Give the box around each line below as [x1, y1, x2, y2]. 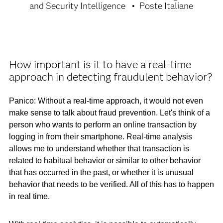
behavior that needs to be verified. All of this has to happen [8, 180, 214, 189]
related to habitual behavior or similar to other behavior [8, 156, 201, 165]
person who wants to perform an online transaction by [8, 120, 197, 129]
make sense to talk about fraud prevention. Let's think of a [8, 109, 210, 117]
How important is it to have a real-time [8, 58, 191, 71]
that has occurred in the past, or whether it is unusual [8, 168, 194, 177]
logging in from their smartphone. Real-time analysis [8, 132, 192, 141]
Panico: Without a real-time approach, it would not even [8, 97, 203, 105]
